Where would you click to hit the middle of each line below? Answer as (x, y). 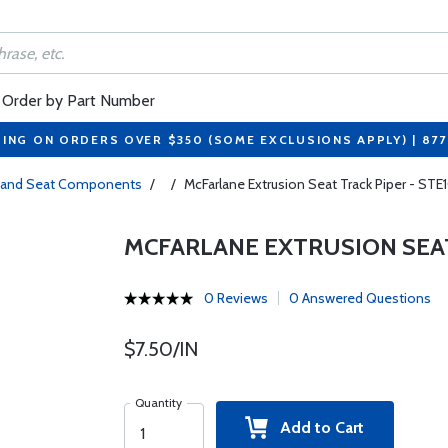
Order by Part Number (78, 100)
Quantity (158, 402)
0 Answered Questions (359, 298)
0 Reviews (235, 298)
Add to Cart (316, 427)
